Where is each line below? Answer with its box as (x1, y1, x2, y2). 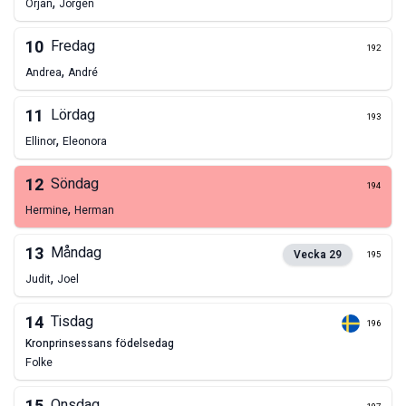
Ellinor (25, 133, 56, 150)
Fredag (51, 35, 95, 58)
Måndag (51, 242, 101, 265)
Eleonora (63, 133, 107, 150)
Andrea (25, 64, 62, 82)
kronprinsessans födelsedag (32, 335, 174, 353)
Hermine (25, 202, 68, 219)
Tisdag (51, 311, 93, 333)
